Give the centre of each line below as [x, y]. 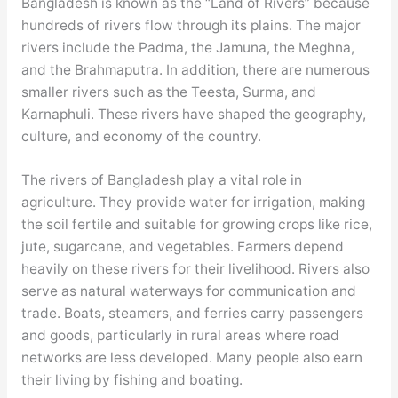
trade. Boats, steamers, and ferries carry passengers [192, 314]
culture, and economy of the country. [141, 136]
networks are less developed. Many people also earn [191, 358]
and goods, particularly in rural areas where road [180, 336]
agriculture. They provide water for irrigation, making [193, 203]
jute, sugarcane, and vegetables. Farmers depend [182, 247]
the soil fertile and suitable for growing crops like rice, [196, 225]
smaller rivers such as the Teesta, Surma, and [168, 92]
